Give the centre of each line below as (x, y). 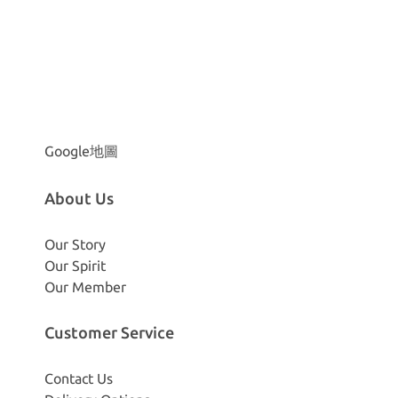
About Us (79, 198)
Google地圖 (81, 151)
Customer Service (109, 332)
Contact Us (79, 378)
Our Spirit (75, 266)
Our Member (85, 287)
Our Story (75, 244)
